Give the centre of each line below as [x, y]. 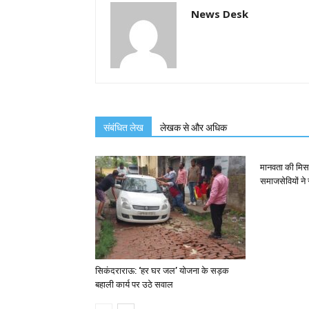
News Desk [220, 14]
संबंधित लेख [123, 128]
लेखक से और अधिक [193, 128]
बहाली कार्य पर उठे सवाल [134, 285]
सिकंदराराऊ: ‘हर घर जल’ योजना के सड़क [162, 271]
